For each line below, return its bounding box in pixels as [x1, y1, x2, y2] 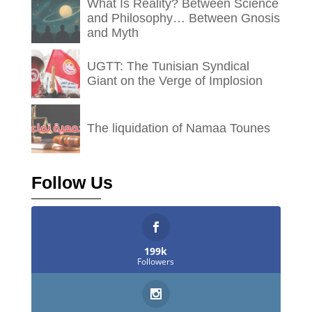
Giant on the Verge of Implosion [86, 73, 263, 88]
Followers [137, 255, 175, 267]
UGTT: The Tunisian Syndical [86, 58, 249, 73]
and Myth [86, 25, 139, 40]
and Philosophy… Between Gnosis [86, 10, 280, 25]
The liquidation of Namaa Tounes [86, 120, 270, 135]
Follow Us [31, 172, 113, 192]
